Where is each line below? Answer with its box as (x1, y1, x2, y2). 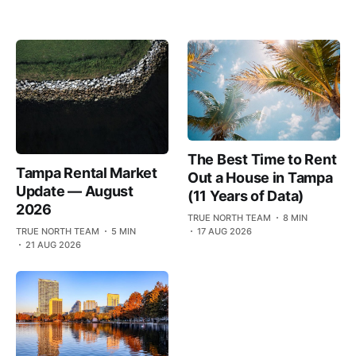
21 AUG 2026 (25, 238, 81, 250)
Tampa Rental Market (16, 164, 157, 181)
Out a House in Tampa (188, 168, 333, 186)
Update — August (16, 182, 133, 199)
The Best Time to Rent (188, 150, 337, 168)
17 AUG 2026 (197, 225, 252, 237)
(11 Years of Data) (188, 187, 304, 204)
